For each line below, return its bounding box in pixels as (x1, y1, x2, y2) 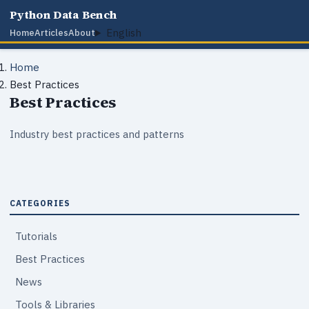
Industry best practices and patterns (10, 128, 184, 141)
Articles (34, 26, 68, 39)
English (106, 26, 141, 39)
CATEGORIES (10, 198, 70, 208)
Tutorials (15, 230, 57, 243)
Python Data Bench (10, 7, 117, 22)
